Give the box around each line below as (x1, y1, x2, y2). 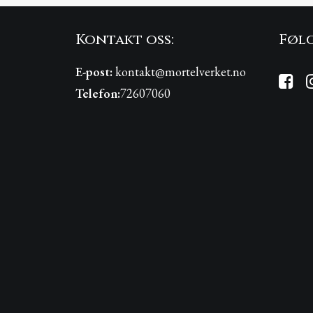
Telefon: (75, 85, 120, 101)
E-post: (75, 64, 112, 80)
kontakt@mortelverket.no (115, 64, 246, 80)
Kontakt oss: (75, 30, 174, 49)
